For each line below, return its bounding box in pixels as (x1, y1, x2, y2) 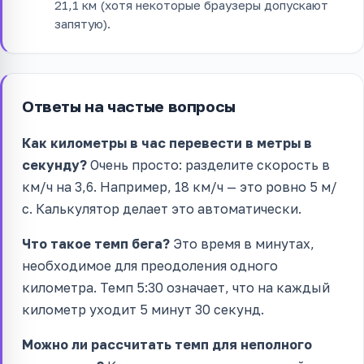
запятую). (54, 16, 110, 32)
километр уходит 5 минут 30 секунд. (22, 301, 264, 318)
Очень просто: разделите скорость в (87, 157, 330, 174)
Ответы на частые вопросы (22, 97, 236, 116)
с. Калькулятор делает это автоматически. (22, 201, 301, 218)
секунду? (22, 157, 87, 174)
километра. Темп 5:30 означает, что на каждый (22, 279, 330, 297)
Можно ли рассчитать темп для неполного (22, 336, 312, 353)
